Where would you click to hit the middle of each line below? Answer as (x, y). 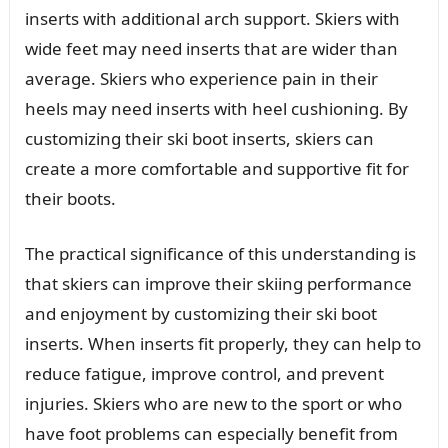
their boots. (70, 198)
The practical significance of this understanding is (220, 253)
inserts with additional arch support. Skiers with (212, 18)
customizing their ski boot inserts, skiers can (199, 138)
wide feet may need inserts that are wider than (211, 48)
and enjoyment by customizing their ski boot (200, 313)
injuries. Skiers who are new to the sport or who (213, 403)
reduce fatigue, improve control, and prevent (204, 373)
